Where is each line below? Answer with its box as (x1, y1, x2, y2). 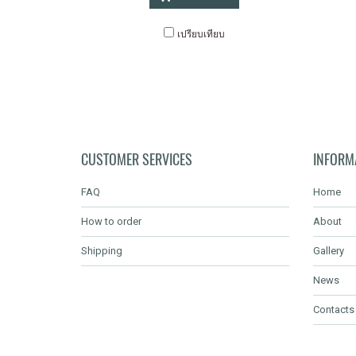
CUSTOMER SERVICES (81, 149, 192, 169)
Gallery (313, 245, 345, 257)
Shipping (81, 245, 122, 257)
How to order (81, 215, 141, 227)
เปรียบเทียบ (177, 27, 225, 41)
